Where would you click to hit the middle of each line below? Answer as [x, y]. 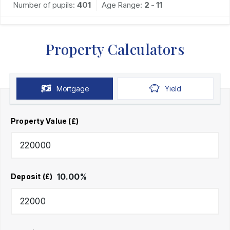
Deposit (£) [32, 177]
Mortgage [72, 88]
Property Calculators [115, 49]
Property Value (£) [45, 121]
